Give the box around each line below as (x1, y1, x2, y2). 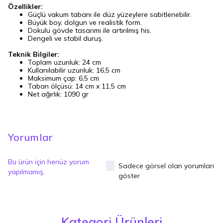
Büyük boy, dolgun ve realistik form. (28, 18, 142, 27)
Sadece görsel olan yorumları (118, 161, 214, 170)
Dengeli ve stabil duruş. (28, 34, 103, 43)
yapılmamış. (8, 167, 45, 176)
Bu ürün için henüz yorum (8, 157, 89, 166)
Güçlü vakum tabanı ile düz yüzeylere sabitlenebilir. (28, 10, 192, 19)
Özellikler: (8, 2, 43, 11)
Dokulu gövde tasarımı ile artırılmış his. (28, 26, 151, 35)
